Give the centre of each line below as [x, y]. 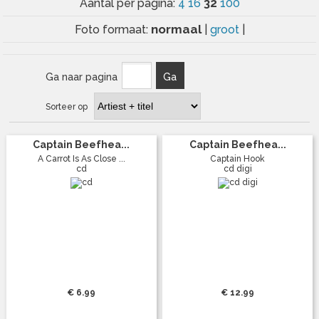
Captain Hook [238, 158]
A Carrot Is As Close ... [81, 158]
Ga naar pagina [81, 77]
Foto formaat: [113, 29]
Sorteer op [66, 106]
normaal [177, 29]
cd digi [237, 168]
